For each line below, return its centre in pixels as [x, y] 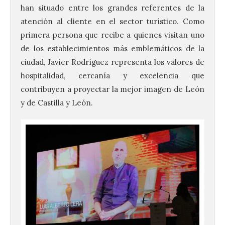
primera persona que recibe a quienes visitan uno [113, 35]
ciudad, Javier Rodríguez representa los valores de [113, 62]
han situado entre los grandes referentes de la [113, 8]
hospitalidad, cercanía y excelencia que [113, 76]
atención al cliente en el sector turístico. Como [113, 22]
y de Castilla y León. [57, 103]
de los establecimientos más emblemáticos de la [113, 49]
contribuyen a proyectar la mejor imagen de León [113, 89]
